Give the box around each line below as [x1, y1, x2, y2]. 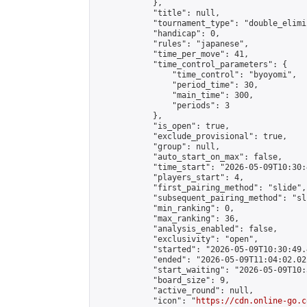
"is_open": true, [95, 121, 230, 131]
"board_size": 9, [95, 275, 230, 285]
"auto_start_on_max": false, [95, 152, 282, 162]
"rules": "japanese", [95, 39, 249, 49]
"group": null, [95, 142, 220, 151]
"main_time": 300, [95, 90, 254, 100]
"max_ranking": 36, [95, 214, 239, 223]
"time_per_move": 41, [95, 49, 249, 59]
